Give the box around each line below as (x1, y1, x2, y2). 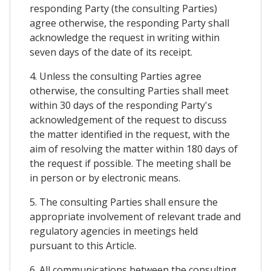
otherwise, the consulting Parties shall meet (30, 84, 229, 98)
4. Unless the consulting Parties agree (30, 70, 201, 83)
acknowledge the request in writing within (30, 31, 220, 45)
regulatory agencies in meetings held (30, 224, 198, 238)
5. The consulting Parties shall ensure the (30, 195, 218, 209)
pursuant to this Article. (30, 239, 136, 253)
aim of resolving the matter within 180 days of (30, 142, 238, 156)
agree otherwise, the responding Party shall (30, 16, 229, 30)
